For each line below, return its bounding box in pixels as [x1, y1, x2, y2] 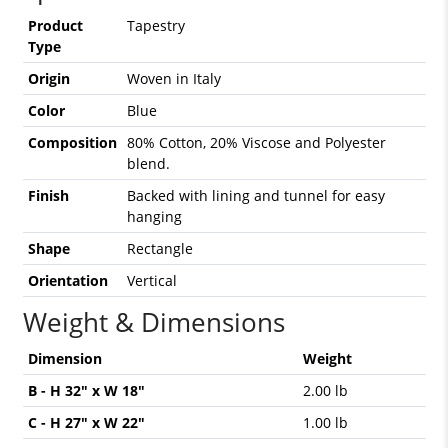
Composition [27, 132, 117, 152]
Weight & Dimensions [22, 303, 285, 340]
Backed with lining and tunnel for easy [126, 185, 385, 205]
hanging [126, 206, 182, 226]
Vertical [126, 270, 177, 290]
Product [27, 15, 83, 35]
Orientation [27, 270, 108, 290]
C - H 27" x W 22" [27, 412, 145, 432]
